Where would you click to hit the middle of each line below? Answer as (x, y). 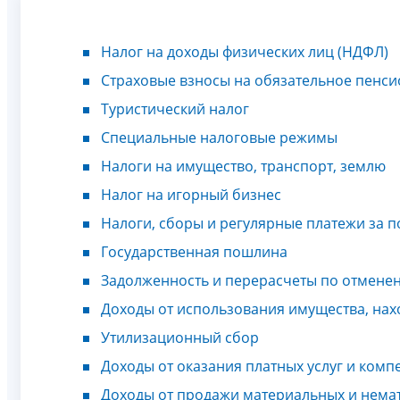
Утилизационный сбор (180, 337)
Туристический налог (175, 108)
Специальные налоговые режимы (219, 137)
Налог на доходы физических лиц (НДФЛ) (245, 51)
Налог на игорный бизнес (191, 194)
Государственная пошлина (194, 251)
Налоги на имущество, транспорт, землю (243, 166)
